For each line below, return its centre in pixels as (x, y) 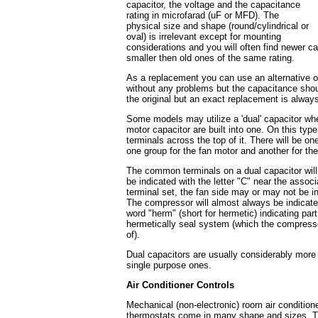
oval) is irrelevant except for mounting (204, 37)
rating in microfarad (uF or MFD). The (203, 15)
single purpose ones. (169, 265)
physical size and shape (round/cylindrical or (218, 26)
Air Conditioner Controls (180, 285)
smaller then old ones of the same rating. (210, 58)
